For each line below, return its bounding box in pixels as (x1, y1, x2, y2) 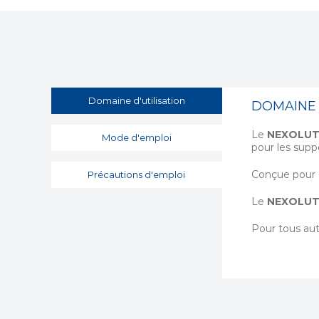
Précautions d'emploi (88, 169, 186, 180)
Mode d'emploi (101, 132, 172, 143)
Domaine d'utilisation (88, 95, 185, 106)
